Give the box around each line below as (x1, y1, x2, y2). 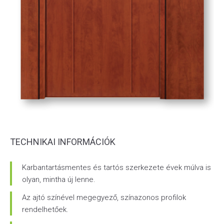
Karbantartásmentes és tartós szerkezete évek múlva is (22, 163, 211, 172)
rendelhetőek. (22, 205, 68, 214)
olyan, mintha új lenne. (22, 175, 95, 184)
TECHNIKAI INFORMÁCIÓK (10, 136, 115, 147)
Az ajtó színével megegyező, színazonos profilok (22, 193, 186, 202)
